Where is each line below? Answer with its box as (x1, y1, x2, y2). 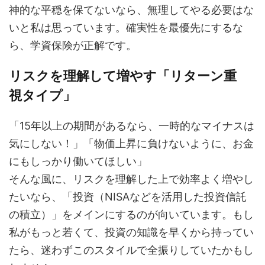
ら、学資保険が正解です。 (9, 39, 137, 51)
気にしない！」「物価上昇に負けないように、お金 (9, 137, 254, 150)
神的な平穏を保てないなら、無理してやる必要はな (9, 4, 254, 16)
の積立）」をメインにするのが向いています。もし (9, 208, 254, 221)
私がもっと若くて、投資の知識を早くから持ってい (9, 226, 254, 238)
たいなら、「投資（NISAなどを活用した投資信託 (9, 190, 247, 203)
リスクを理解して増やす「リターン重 (9, 68, 237, 83)
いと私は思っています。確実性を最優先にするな (9, 21, 243, 34)
